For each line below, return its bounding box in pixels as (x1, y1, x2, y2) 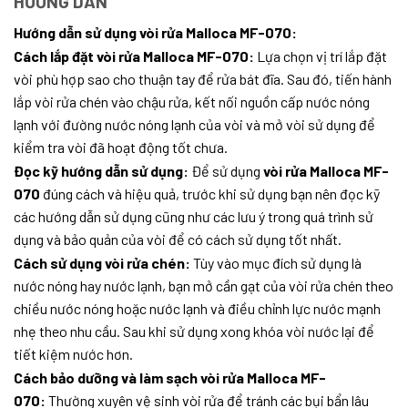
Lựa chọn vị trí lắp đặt (254, 47, 387, 66)
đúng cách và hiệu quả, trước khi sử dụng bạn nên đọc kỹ (40, 185, 380, 203)
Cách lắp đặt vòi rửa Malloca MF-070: (14, 47, 254, 66)
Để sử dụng (189, 162, 263, 180)
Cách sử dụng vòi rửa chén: (14, 254, 190, 272)
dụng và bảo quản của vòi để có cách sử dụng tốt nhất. (14, 230, 342, 249)
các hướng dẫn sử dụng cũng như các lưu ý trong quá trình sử (14, 208, 373, 226)
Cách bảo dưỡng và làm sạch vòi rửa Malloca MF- (14, 369, 326, 387)
